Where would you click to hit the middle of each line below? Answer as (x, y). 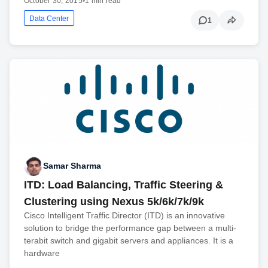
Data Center (49, 19)
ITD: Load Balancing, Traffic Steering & (124, 185)
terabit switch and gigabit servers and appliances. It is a (129, 240)
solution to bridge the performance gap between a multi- (130, 228)
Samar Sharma (72, 166)
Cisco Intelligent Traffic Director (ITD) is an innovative (124, 215)
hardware (42, 253)
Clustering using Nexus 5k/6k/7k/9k (114, 201)
